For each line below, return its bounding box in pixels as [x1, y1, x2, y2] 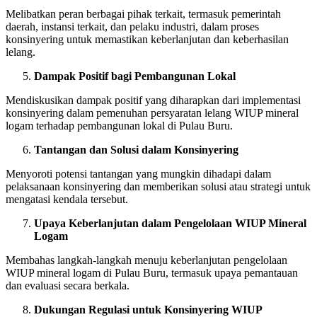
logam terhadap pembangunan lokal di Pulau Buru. [6, 119, 233, 132]
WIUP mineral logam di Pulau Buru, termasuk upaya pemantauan [6, 266, 298, 279]
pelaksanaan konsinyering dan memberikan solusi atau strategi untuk [6, 180, 311, 192]
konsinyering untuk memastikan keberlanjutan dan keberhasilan [6, 33, 289, 45]
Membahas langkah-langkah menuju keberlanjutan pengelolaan [6, 253, 287, 266]
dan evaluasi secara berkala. [6, 279, 129, 292]
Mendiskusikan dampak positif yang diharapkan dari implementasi [6, 93, 301, 106]
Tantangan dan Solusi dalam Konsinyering [34, 143, 238, 156]
